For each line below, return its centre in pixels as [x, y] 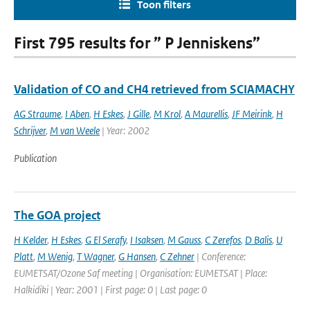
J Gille [138, 114]
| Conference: [220, 256]
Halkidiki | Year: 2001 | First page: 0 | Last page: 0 [110, 290]
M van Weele [75, 130]
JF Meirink [252, 114]
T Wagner [95, 256]
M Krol [167, 114]
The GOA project [57, 215]
